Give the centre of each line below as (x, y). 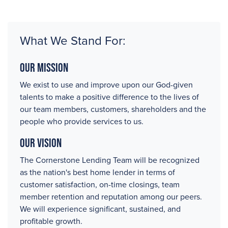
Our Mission (44, 67)
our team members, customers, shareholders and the (113, 109)
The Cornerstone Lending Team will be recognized (110, 160)
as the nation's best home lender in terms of (97, 173)
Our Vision (41, 143)
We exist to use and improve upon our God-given (106, 85)
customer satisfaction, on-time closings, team (100, 185)
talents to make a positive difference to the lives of (109, 97)
